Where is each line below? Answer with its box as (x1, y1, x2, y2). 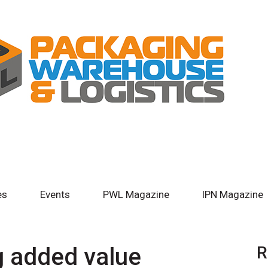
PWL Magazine (102, 188, 169, 200)
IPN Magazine (202, 188, 264, 200)
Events (39, 188, 70, 200)
